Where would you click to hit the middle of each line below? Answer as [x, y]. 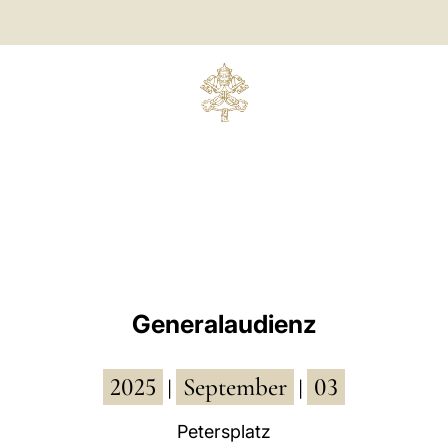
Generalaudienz [224, 324]
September [235, 387]
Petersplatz [224, 431]
